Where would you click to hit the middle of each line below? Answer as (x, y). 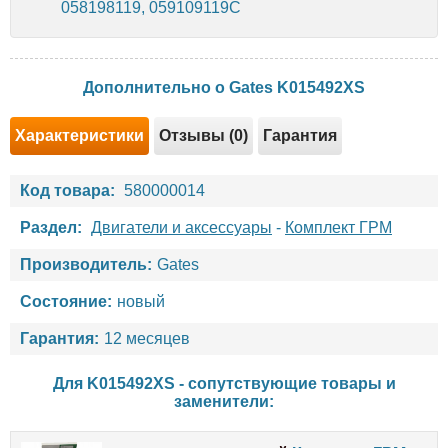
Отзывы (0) (203, 135)
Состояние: (66, 301)
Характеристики (79, 135)
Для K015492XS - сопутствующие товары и (224, 383)
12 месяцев (147, 338)
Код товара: (67, 190)
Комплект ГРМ (338, 227)
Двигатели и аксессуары (181, 227)
